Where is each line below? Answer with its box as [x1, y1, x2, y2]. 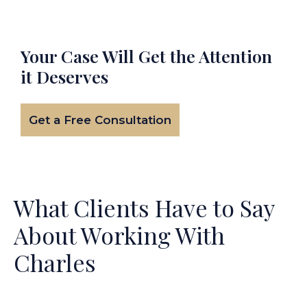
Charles [14, 247, 96, 278]
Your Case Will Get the [21, 45, 195, 67]
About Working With [14, 219, 225, 251]
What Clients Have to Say [14, 192, 274, 223]
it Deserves [21, 65, 108, 88]
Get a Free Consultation [29, 113, 171, 127]
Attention [195, 45, 272, 67]
